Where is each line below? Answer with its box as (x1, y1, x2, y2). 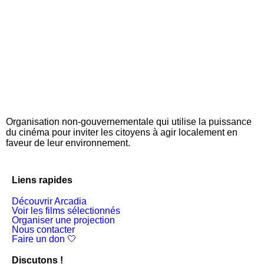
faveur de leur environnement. (6, 138, 130, 148)
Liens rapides (12, 175, 72, 186)
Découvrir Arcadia (12, 196, 87, 207)
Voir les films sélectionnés (12, 206, 120, 216)
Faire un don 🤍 (12, 234, 77, 245)
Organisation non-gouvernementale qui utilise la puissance (6, 117, 252, 127)
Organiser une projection (12, 215, 115, 226)
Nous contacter (12, 225, 75, 235)
